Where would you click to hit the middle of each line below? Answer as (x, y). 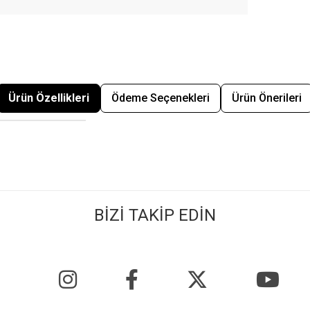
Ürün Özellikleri (49, 98)
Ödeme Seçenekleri (161, 98)
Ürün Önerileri (267, 98)
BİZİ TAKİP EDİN (155, 216)
